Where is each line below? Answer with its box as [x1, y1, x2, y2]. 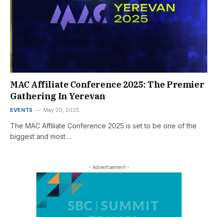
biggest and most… [10, 132, 71, 141]
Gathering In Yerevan [10, 91, 106, 102]
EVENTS [10, 107, 33, 114]
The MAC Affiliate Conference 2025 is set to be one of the [10, 122, 197, 130]
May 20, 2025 [43, 107, 80, 114]
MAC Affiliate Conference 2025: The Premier [10, 79, 204, 91]
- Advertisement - [88, 164, 129, 170]
